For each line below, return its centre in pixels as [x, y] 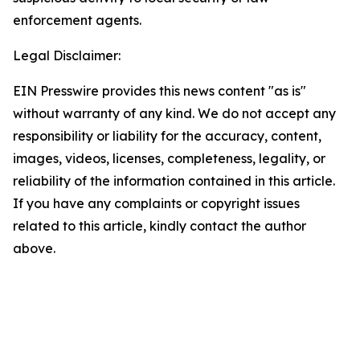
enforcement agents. [77, 20]
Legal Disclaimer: [67, 55]
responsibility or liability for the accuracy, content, [167, 136]
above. [34, 248]
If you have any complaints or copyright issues [156, 203]
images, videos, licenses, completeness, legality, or [169, 158]
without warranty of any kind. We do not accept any [174, 113]
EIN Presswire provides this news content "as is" [160, 91]
